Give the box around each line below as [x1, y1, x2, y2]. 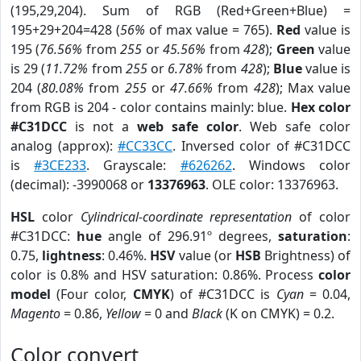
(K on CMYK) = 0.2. [222, 305, 334, 322]
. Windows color [231, 156, 351, 174]
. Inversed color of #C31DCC [172, 137, 351, 155]
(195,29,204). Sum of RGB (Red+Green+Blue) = [10, 2, 351, 19]
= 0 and [141, 305, 192, 322]
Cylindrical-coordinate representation [80, 208, 293, 226]
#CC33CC [118, 137, 172, 155]
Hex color [290, 98, 351, 116]
